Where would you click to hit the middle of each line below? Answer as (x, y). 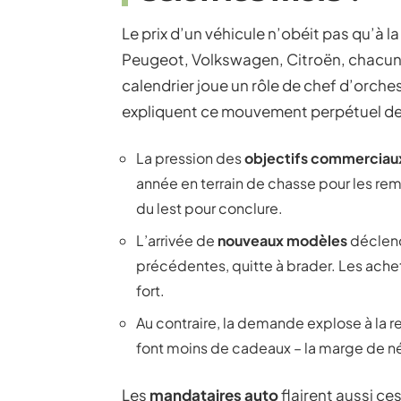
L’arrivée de (177, 240)
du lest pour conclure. (209, 208)
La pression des (190, 158)
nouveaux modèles (282, 240)
